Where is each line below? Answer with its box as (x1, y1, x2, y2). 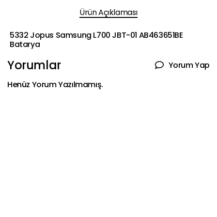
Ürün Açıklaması (79, 7, 138, 18)
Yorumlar (7, 57, 61, 74)
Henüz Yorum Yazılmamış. (7, 79, 103, 91)
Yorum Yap (168, 59, 210, 71)
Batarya (10, 39, 40, 50)
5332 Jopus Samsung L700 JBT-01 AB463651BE (10, 30, 183, 41)
